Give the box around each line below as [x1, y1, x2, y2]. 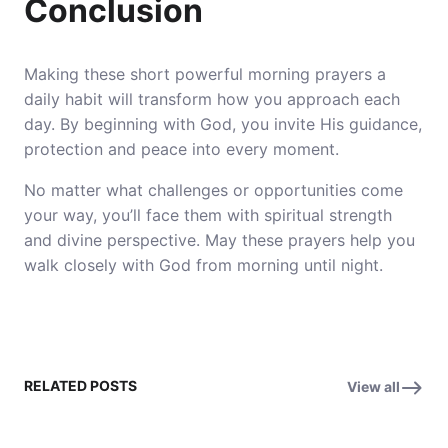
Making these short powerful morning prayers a [24, 64, 386, 84]
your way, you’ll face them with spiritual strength [24, 205, 392, 225]
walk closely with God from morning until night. [24, 255, 383, 275]
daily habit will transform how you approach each [24, 89, 400, 109]
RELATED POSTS [24, 377, 137, 394]
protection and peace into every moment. [24, 139, 339, 159]
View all [347, 378, 400, 395]
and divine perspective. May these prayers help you [24, 230, 415, 250]
